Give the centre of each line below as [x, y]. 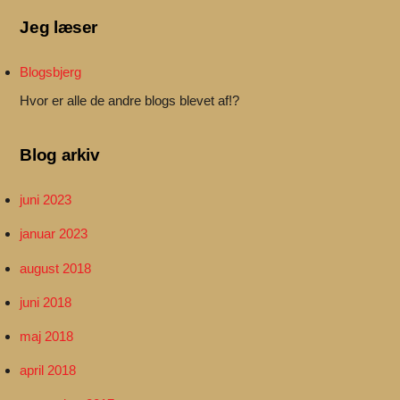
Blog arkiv [60, 155]
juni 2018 [46, 302]
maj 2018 [47, 336]
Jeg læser [58, 27]
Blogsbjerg [51, 71]
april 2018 [48, 371]
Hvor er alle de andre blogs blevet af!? [130, 100]
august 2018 [56, 268]
